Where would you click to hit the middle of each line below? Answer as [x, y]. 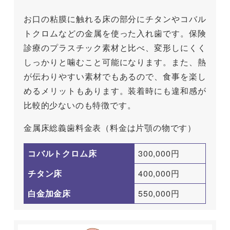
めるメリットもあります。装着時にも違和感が [115, 91]
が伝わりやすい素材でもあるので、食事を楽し [115, 76]
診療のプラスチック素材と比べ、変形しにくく [115, 48]
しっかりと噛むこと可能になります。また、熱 [115, 62]
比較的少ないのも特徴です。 [80, 105]
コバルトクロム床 [62, 154]
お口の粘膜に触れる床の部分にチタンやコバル [115, 19]
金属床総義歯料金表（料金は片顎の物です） [110, 128]
